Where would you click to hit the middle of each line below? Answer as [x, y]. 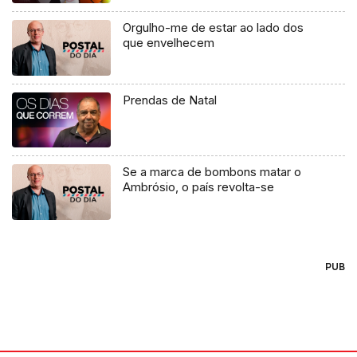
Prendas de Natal [170, 100]
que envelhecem [169, 42]
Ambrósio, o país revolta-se [199, 187]
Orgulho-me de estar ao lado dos [214, 27]
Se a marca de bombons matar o [212, 172]
